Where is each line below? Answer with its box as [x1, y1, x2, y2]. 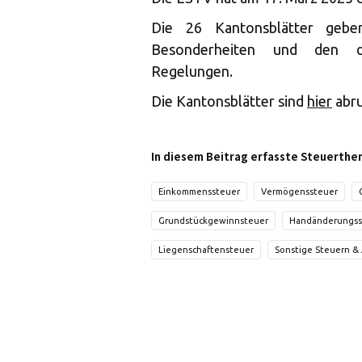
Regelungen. [151, 63, 233, 79]
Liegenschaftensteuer [158, 245, 254, 255]
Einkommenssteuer [158, 187, 240, 196]
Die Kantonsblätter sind [151, 93, 307, 109]
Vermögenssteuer [261, 187, 338, 196]
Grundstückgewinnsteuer [158, 216, 268, 225]
